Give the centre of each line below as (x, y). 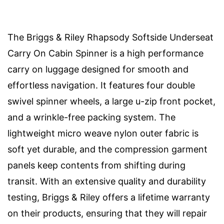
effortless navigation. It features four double (101, 85)
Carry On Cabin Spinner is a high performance (105, 53)
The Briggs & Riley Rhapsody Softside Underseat (110, 37)
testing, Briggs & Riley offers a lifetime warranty (109, 197)
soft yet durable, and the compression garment (107, 149)
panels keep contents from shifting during (96, 165)
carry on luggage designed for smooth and (98, 69)
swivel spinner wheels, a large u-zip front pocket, (111, 101)
